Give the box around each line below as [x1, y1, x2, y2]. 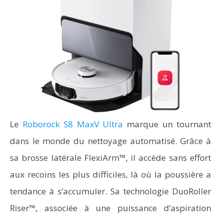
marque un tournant [123, 118, 212, 130]
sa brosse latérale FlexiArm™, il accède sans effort [10, 152, 211, 163]
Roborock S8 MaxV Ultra [22, 118, 123, 130]
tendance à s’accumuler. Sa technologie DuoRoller [10, 185, 211, 197]
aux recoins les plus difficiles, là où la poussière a [10, 169, 211, 180]
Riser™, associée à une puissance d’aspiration [10, 202, 211, 214]
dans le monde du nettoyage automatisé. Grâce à [10, 135, 211, 147]
